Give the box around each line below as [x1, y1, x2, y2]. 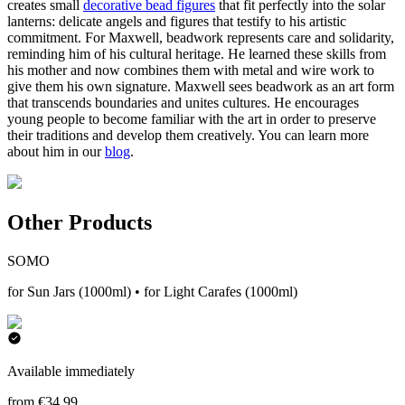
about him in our [7, 144, 105, 160]
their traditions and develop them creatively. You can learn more [7, 127, 369, 144]
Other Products [7, 211, 152, 235]
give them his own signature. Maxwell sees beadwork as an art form [7, 79, 394, 95]
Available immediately [7, 363, 135, 380]
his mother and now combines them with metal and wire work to [7, 62, 374, 79]
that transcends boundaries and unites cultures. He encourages [7, 95, 359, 111]
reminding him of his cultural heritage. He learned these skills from [7, 46, 386, 62]
